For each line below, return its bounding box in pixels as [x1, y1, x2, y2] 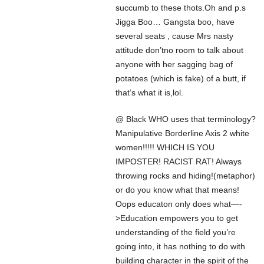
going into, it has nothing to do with [115, 241, 245, 251]
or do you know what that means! [115, 184, 239, 194]
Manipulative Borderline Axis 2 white [115, 128, 249, 138]
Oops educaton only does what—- [115, 199, 242, 209]
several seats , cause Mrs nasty [115, 31, 233, 41]
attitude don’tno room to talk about [115, 45, 243, 55]
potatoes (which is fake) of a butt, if [115, 73, 246, 83]
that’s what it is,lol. [115, 87, 183, 97]
